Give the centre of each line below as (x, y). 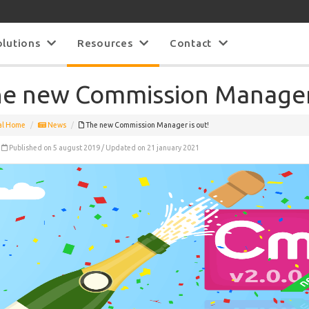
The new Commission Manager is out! (146, 125)
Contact (194, 43)
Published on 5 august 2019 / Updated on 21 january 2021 (103, 148)
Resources (108, 43)
